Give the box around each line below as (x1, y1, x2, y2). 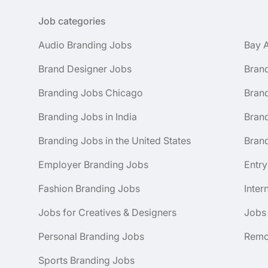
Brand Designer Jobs (38, 63, 132, 75)
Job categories (38, 15, 106, 27)
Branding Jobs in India (38, 111, 137, 123)
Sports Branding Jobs (38, 254, 135, 266)
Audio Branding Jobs (38, 39, 132, 51)
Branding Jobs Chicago (38, 87, 143, 99)
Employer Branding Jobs (38, 159, 148, 170)
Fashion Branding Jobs (38, 182, 140, 194)
